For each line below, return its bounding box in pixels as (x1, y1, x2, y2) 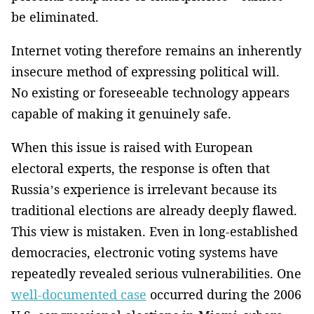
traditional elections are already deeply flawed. (11, 202, 297, 219)
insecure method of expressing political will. (11, 63, 280, 81)
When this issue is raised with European (11, 139, 253, 156)
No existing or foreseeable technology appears (11, 84, 289, 102)
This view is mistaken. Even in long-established (11, 223, 298, 240)
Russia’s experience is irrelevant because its (11, 181, 277, 198)
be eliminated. (11, 8, 99, 26)
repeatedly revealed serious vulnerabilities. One (11, 265, 301, 282)
